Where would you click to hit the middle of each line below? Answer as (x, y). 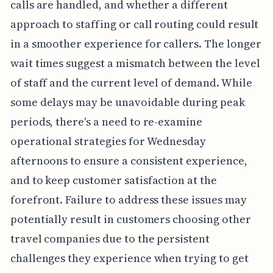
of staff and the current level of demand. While (131, 82)
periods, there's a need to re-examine (106, 121)
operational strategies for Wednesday (108, 141)
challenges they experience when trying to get (129, 258)
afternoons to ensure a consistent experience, (129, 160)
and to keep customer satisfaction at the (113, 180)
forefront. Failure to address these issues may (128, 199)
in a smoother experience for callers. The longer (136, 43)
